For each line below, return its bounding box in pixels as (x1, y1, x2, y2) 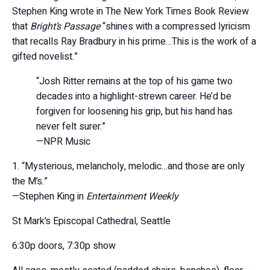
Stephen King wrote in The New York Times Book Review (12, 4, 249, 19)
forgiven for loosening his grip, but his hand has (36, 104, 233, 119)
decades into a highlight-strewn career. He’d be (36, 89, 231, 104)
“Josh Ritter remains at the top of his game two (36, 74, 233, 89)
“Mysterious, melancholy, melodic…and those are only (22, 159, 245, 174)
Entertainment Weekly (86, 189, 178, 204)
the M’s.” (12, 174, 48, 189)
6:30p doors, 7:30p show (12, 239, 116, 253)
